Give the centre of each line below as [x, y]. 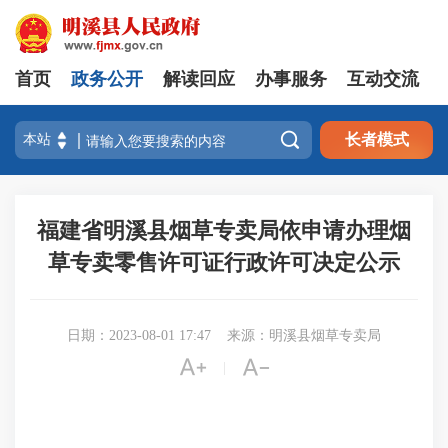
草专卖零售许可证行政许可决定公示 [224, 262]
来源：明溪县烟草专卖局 [304, 335]
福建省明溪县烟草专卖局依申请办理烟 [224, 230]
